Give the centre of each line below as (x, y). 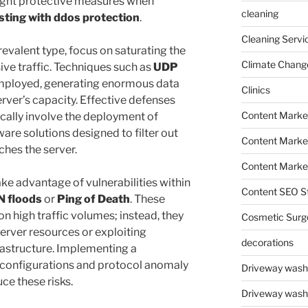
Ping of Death (93, 199)
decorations (267, 242)
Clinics (255, 90)
